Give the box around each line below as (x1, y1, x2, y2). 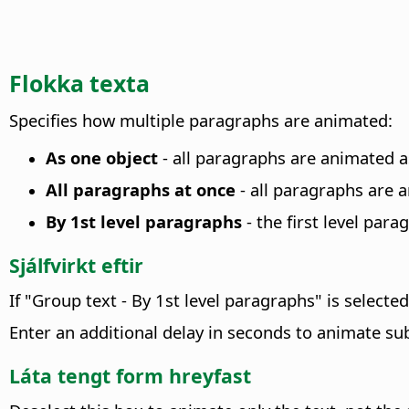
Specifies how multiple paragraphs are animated (9, 108, 388, 131)
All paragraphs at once (46, 177, 236, 201)
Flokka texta (9, 67, 150, 99)
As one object (46, 145, 158, 169)
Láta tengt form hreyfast (9, 362, 251, 389)
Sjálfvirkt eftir (9, 251, 143, 278)
